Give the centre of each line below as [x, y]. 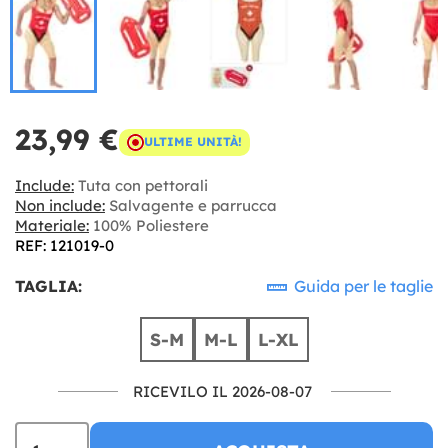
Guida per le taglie [361, 285]
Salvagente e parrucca [191, 205]
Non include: [60, 205]
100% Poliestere [149, 225]
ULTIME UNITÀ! [193, 141]
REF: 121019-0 [64, 245]
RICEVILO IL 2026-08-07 [222, 391]
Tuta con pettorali [141, 185]
